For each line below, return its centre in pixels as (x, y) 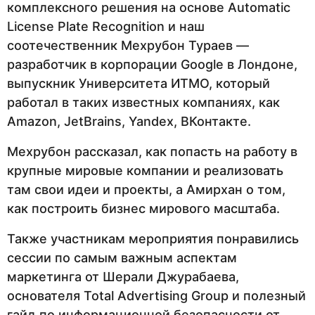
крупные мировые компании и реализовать (145, 170)
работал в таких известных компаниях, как (143, 102)
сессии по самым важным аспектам (122, 258)
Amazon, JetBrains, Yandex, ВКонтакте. (129, 121)
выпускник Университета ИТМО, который (139, 83)
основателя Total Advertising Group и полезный (156, 296)
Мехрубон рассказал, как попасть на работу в (152, 151)
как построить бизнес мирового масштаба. (143, 208)
